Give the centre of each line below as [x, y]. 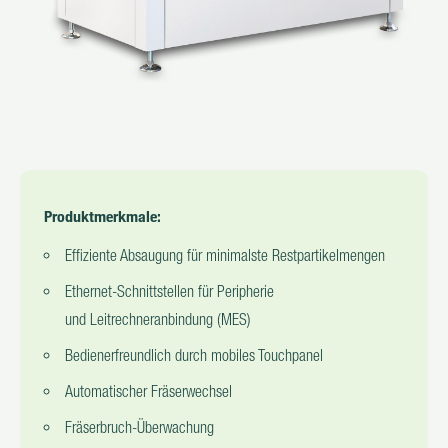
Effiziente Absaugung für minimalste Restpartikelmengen [225, 255]
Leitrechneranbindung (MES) [170, 319]
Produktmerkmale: [102, 217]
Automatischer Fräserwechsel [148, 391]
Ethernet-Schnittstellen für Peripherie [169, 291]
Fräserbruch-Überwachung [139, 427]
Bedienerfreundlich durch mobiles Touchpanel [194, 355]
